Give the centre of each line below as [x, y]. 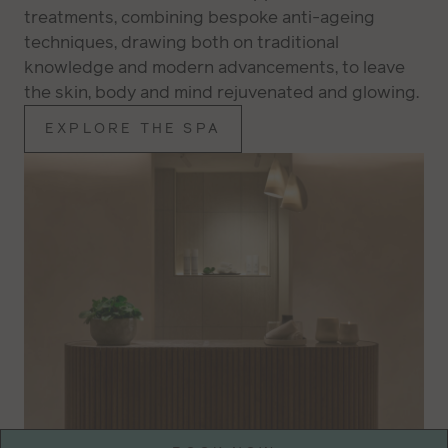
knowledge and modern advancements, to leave [214, 67]
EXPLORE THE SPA [133, 129]
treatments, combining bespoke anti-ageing [199, 17]
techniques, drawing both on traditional [181, 42]
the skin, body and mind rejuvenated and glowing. [221, 92]
